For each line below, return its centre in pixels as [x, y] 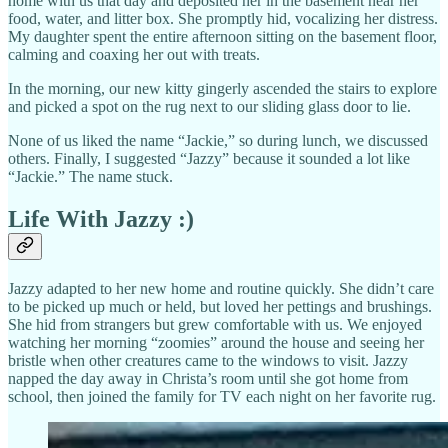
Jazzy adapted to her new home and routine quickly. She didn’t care [221, 288]
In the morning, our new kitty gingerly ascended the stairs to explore [222, 88]
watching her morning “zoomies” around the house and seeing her [216, 342]
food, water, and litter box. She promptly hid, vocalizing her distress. [223, 18]
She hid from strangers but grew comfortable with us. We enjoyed [215, 324]
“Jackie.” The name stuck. [90, 176]
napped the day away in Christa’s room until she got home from [208, 378]
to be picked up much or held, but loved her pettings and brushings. [220, 306]
